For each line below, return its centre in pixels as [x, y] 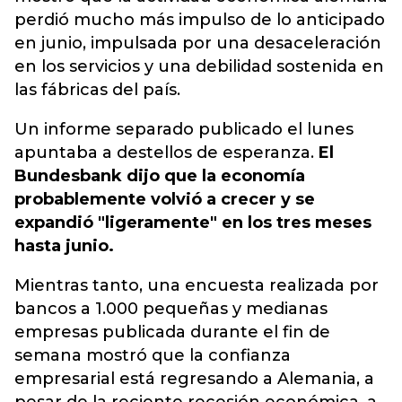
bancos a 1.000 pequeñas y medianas [171, 309]
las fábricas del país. [97, 90]
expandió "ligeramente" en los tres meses [193, 223]
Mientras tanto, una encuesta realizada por [197, 285]
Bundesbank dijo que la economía [160, 176]
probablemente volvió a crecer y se [165, 199]
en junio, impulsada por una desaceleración [198, 43]
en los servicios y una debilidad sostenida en [199, 66]
